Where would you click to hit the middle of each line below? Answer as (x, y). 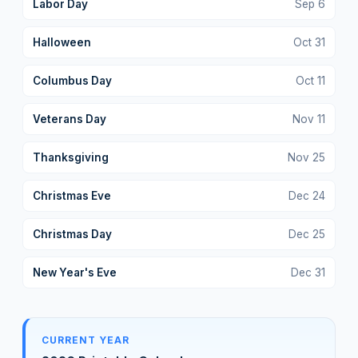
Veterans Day (70, 119)
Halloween (62, 42)
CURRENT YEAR (86, 340)
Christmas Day (72, 234)
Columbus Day (72, 80)
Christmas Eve (72, 195)
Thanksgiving (71, 157)
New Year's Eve (75, 272)
